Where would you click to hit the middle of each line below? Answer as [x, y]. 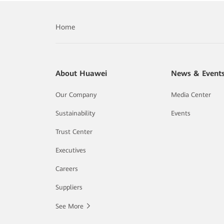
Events [180, 113]
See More [70, 206]
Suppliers [69, 187]
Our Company [76, 95]
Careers [67, 169]
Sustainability [75, 113]
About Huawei [81, 73]
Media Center [191, 95]
